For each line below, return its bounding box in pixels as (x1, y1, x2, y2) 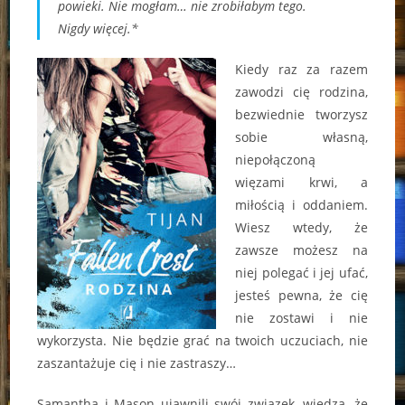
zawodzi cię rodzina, (235, 83, 368, 101)
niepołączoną (235, 151, 316, 169)
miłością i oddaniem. (235, 196, 368, 214)
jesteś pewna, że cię (235, 287, 368, 305)
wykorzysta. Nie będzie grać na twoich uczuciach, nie (37, 332, 368, 350)
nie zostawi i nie (235, 309, 368, 327)
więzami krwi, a (235, 174, 368, 192)
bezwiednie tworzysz (235, 106, 368, 124)
